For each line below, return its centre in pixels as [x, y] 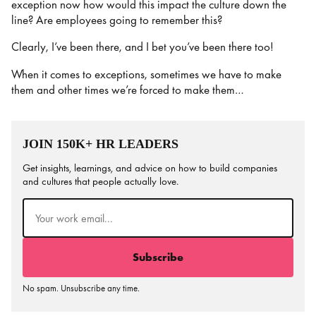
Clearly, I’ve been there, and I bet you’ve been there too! [142, 47]
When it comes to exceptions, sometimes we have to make [146, 74]
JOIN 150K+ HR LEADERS [101, 144]
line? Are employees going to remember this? [117, 20]
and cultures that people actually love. [101, 181]
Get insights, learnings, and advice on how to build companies [150, 168]
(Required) [78, 203]
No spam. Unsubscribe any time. [81, 289]
